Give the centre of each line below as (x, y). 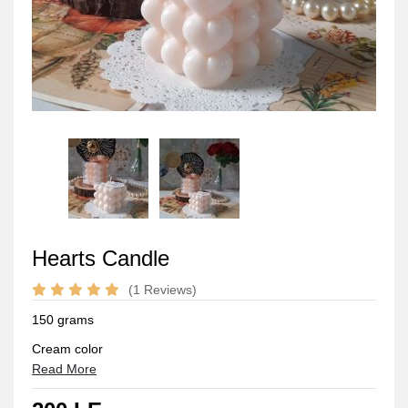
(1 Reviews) (163, 290)
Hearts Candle (101, 258)
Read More (64, 369)
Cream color (67, 349)
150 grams (63, 320)
